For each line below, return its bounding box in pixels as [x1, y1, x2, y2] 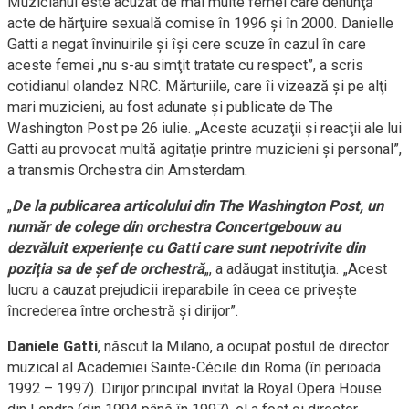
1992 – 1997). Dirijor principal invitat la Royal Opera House [7, 380, 382, 398]
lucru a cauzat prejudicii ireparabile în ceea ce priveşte [7, 281, 357, 299]
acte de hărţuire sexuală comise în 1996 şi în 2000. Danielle [7, 15, 393, 33]
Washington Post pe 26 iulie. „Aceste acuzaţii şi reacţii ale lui [7, 120, 402, 138]
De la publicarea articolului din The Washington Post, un [12, 197, 383, 215]
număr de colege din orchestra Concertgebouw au [7, 218, 341, 236]
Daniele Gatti [7, 338, 98, 356]
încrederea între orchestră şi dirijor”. [7, 302, 239, 320]
